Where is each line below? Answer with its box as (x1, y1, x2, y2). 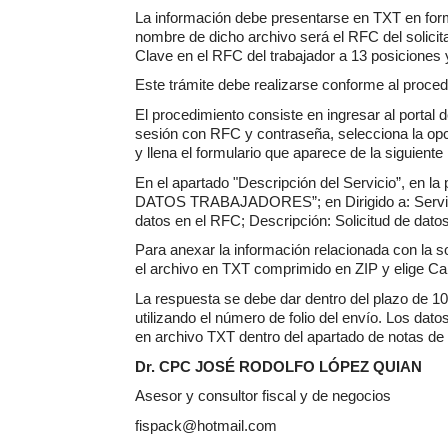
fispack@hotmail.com (135, 417, 277, 434)
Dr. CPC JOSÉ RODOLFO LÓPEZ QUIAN (135, 358, 422, 375)
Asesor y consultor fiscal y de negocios (135, 388, 391, 405)
